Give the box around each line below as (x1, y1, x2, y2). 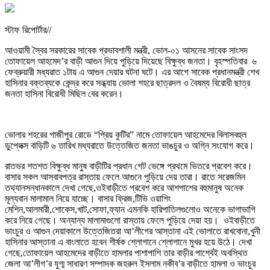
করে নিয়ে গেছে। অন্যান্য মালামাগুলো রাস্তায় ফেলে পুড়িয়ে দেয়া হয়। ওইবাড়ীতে (5, 215, 255, 226)
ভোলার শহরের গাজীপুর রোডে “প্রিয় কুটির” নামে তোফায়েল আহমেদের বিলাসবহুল (5, 130, 246, 140)
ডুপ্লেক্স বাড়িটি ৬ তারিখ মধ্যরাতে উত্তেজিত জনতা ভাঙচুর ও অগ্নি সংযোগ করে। (5, 140, 254, 151)
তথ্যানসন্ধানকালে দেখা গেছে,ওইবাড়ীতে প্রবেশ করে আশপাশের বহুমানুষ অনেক (5, 183, 243, 193)
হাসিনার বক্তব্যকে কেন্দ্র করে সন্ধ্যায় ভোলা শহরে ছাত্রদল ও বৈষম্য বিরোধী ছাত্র (5, 78, 250, 89)
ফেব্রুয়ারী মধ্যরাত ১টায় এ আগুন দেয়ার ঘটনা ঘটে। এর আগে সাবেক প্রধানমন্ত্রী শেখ (5, 67, 259, 78)
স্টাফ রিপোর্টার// (5, 25, 51, 36)
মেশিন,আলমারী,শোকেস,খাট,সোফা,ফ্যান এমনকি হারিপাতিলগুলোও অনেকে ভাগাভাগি (5, 204, 256, 215)
